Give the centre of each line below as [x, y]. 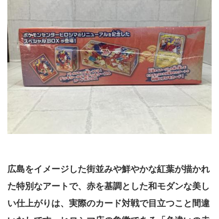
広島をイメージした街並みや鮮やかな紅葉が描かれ [109, 169]
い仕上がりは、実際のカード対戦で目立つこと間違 [109, 204]
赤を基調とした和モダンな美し [148, 186]
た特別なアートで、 [47, 186]
